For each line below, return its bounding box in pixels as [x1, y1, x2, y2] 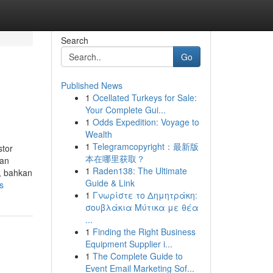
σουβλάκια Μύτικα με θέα [85, 201, 199, 213]
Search [60, 34, 88, 46]
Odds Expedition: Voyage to [92, 116, 199, 128]
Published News [60, 79, 122, 91]
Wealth [85, 128, 112, 140]
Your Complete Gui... [85, 104, 166, 116]
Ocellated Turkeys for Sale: [92, 91, 197, 104]
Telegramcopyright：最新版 [92, 140, 199, 152]
